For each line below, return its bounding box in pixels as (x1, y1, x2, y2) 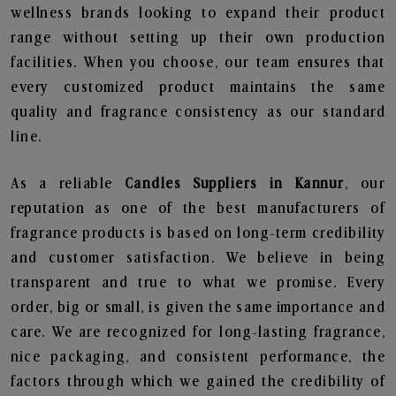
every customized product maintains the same (11, 80, 385, 95)
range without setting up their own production (11, 30, 385, 46)
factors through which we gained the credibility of (11, 374, 385, 390)
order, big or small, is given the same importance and (11, 300, 385, 316)
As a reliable (11, 176, 125, 192)
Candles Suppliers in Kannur (124, 176, 345, 192)
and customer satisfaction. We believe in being (11, 250, 385, 266)
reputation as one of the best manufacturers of (11, 201, 385, 217)
